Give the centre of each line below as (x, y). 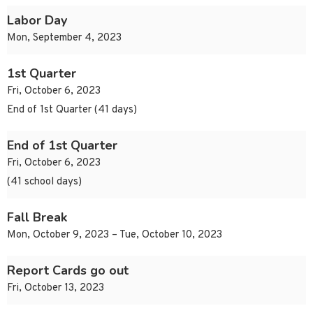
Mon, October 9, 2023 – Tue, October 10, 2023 (115, 235)
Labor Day (37, 21)
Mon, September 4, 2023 (64, 38)
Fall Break (37, 218)
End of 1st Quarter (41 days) (72, 110)
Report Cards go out (68, 271)
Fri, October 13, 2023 (56, 289)
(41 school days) (44, 182)
